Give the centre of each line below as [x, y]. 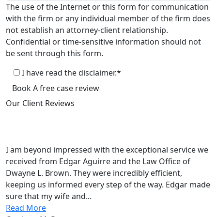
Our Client [25, 103]
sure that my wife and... [49, 196]
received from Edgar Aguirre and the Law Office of [98, 161]
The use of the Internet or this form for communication [107, 7]
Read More [26, 208]
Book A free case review [56, 88]
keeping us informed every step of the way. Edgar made [108, 184]
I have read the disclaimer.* [71, 73]
